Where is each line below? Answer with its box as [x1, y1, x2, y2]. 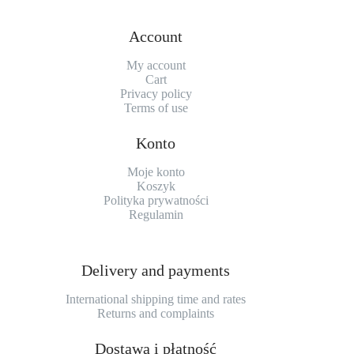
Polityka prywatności [103, 194, 209, 208]
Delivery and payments [81, 262, 231, 280]
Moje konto [126, 165, 185, 179]
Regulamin [128, 208, 183, 222]
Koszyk [136, 179, 175, 194]
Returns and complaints [97, 307, 215, 321]
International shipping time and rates [66, 292, 247, 307]
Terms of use [123, 101, 188, 115]
